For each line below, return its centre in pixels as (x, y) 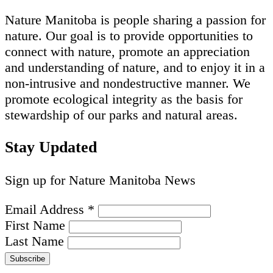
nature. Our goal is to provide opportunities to (129, 35)
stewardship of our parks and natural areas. (121, 115)
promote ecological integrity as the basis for (124, 99)
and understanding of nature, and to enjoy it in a (135, 67)
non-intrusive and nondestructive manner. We (128, 83)
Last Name (36, 241)
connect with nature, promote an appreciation (127, 51)
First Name (37, 225)
